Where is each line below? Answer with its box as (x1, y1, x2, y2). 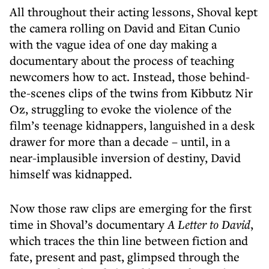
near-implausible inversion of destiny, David (10, 150, 241, 166)
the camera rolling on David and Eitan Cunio (10, 20, 240, 36)
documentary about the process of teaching (10, 52, 234, 68)
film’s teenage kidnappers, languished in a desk (10, 117, 255, 133)
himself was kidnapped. (10, 166, 132, 182)
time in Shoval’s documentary (10, 216, 168, 232)
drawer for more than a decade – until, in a (10, 133, 230, 150)
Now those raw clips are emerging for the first (10, 200, 252, 216)
